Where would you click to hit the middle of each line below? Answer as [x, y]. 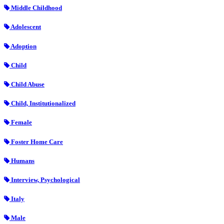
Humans [22, 160]
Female [21, 122]
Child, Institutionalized [42, 103]
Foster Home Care [36, 141]
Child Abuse [27, 84]
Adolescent [25, 27]
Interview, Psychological [45, 179]
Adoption [23, 46]
